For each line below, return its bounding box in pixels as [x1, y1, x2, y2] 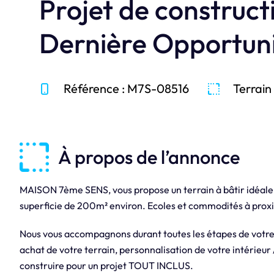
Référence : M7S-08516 [64, 81, 189, 97]
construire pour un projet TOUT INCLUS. [19, 259, 193, 272]
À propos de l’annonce [57, 145, 240, 169]
